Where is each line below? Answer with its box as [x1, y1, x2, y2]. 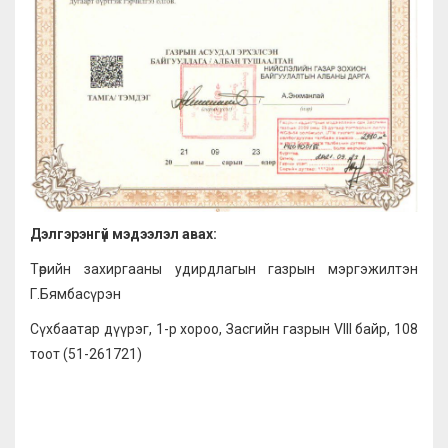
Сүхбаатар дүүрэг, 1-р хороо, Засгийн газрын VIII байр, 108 [30, 321, 418, 338]
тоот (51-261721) [30, 346, 142, 363]
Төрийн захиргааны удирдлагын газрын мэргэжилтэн [30, 261, 418, 278]
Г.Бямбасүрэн [30, 286, 121, 303]
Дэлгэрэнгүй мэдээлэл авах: [30, 226, 217, 243]
